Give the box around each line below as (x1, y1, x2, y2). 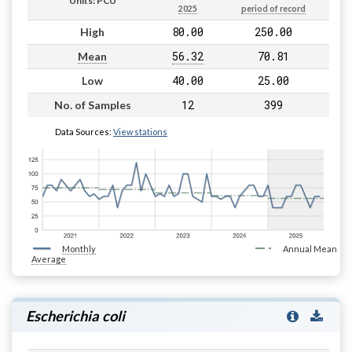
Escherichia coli (25, 306, 125, 324)
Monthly (62, 243, 96, 254)
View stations (113, 126, 167, 137)
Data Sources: (55, 126, 113, 137)
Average (31, 253, 66, 264)
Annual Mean (282, 243, 337, 254)
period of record (241, 3, 306, 13)
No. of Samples (53, 97, 131, 112)
